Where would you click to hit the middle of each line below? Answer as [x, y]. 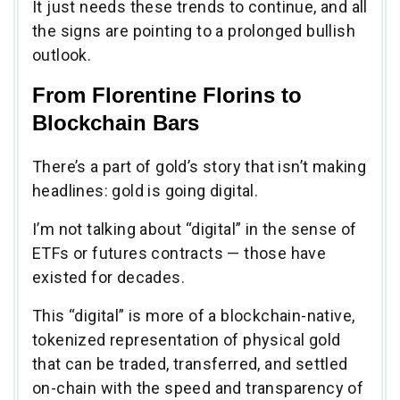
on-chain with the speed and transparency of [198, 387]
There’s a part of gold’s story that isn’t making [200, 166]
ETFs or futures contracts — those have [179, 253]
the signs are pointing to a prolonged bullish [194, 30]
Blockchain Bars [116, 122]
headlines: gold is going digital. [147, 190]
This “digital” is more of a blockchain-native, [194, 315]
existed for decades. [111, 277]
